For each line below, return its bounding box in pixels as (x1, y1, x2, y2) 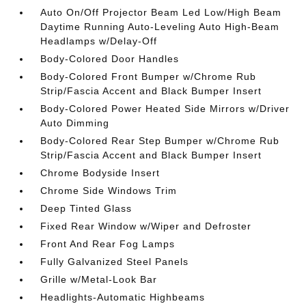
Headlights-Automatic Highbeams (40, 292, 206, 303)
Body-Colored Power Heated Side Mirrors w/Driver (40, 103, 290, 114)
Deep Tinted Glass (40, 203, 133, 214)
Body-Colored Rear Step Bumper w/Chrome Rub (40, 135, 280, 146)
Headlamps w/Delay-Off (40, 36, 158, 46)
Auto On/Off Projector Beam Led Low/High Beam (40, 7, 282, 18)
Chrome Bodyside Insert (40, 167, 161, 178)
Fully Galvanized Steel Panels (40, 256, 189, 267)
